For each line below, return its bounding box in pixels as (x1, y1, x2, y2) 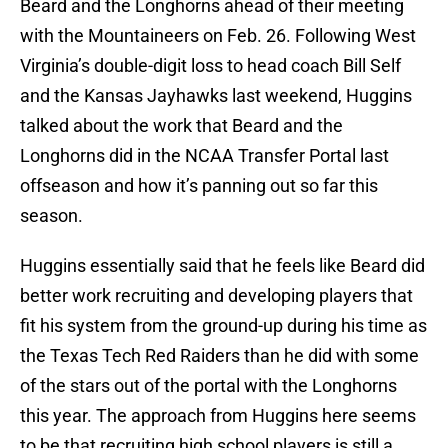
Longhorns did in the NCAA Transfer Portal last (20, 145, 389, 167)
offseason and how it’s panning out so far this (20, 175, 378, 197)
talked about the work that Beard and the (20, 115, 343, 137)
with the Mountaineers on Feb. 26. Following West (20, 25, 416, 47)
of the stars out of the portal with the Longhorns (20, 375, 397, 397)
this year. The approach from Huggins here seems (20, 405, 416, 427)
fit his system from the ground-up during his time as (20, 315, 427, 337)
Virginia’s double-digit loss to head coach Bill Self (20, 55, 401, 77)
